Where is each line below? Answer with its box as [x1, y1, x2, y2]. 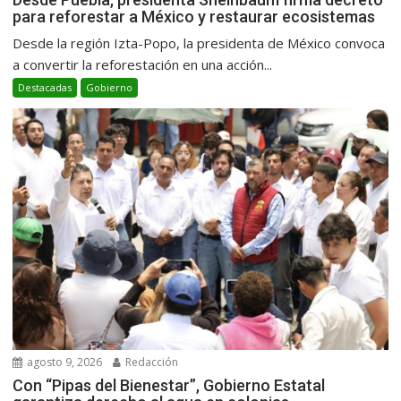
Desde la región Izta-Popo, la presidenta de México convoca [13, 33, 386, 52]
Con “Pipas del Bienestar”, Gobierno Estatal [13, 376, 326, 396]
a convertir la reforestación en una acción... [13, 55, 273, 73]
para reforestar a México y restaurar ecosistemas [13, 6, 380, 26]
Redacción [123, 354, 179, 371]
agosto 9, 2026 [24, 354, 103, 371]
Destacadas [18, 80, 73, 94]
